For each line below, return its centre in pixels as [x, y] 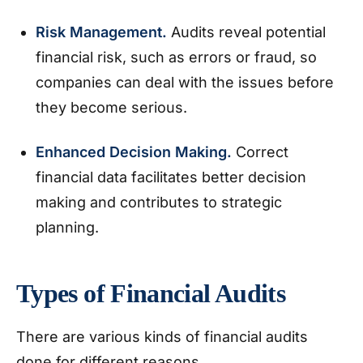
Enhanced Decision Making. [136, 152]
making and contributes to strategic [159, 202]
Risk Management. [103, 32]
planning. [69, 227]
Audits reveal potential [248, 32]
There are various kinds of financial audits [162, 337]
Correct [262, 152]
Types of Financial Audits [151, 293]
